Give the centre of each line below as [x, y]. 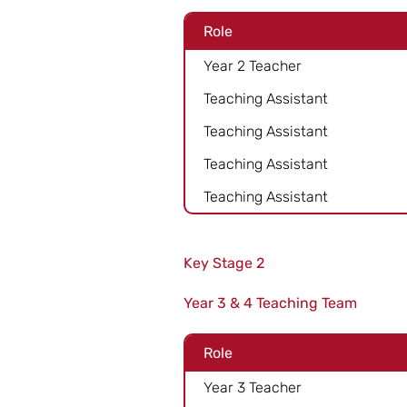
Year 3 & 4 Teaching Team [270, 303]
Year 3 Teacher [253, 387]
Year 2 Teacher [253, 65]
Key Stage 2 [224, 263]
